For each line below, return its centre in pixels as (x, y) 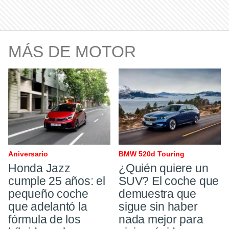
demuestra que (158, 194)
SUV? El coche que (169, 181)
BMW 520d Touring (152, 154)
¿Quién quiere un (164, 168)
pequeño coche (49, 194)
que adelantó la (48, 207)
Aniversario (28, 154)
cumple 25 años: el (57, 181)
